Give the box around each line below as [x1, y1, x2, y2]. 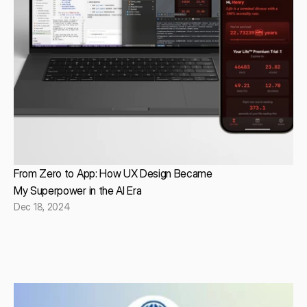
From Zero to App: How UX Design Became [14, 167, 212, 181]
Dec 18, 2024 [14, 201, 71, 213]
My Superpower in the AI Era [14, 184, 142, 198]
